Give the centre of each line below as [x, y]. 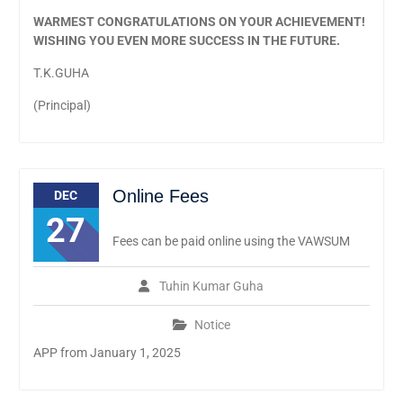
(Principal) [62, 106]
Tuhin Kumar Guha [212, 287]
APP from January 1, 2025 [107, 353]
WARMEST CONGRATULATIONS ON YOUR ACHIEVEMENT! [199, 22]
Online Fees [160, 197]
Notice [212, 325]
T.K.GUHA [61, 73]
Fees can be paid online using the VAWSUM [231, 242]
